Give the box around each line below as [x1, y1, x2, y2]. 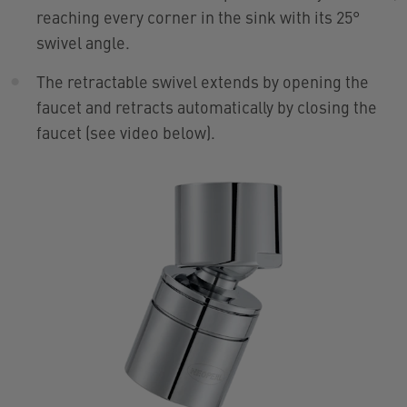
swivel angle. [36, 30, 130, 54]
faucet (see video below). [36, 120, 215, 144]
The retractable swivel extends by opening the [36, 69, 369, 93]
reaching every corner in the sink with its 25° [36, 5, 360, 28]
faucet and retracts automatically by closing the [36, 94, 377, 118]
